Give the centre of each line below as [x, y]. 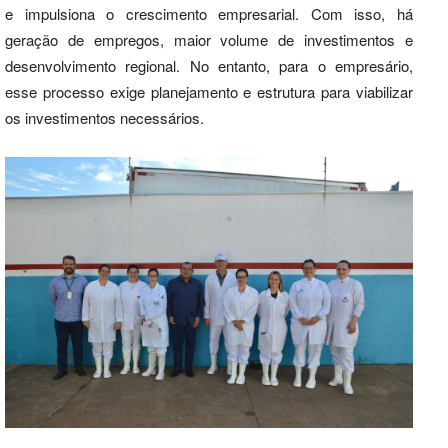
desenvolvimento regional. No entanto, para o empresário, [209, 65]
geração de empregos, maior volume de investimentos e [209, 39]
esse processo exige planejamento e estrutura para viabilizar [209, 91]
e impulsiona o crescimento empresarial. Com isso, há [209, 13]
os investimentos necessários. [104, 117]
